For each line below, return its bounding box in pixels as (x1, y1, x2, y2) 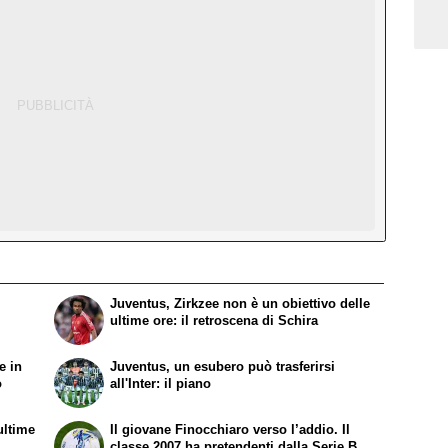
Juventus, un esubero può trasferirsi (110, 359, 336, 375)
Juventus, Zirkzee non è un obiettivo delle (110, 296, 371, 312)
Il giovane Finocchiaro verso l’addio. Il (110, 421, 351, 437)
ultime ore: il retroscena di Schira (110, 313, 319, 329)
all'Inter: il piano (110, 376, 212, 392)
